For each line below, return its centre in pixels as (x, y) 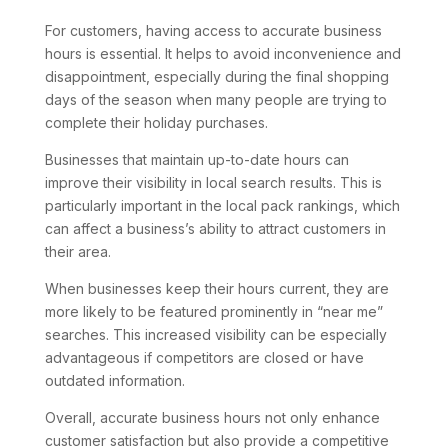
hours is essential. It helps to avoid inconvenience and (222, 53)
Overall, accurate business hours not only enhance (212, 417)
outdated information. (114, 380)
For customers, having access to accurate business (213, 30)
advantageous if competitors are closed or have (204, 357)
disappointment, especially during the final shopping (216, 76)
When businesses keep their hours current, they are (216, 288)
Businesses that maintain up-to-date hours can (196, 159)
